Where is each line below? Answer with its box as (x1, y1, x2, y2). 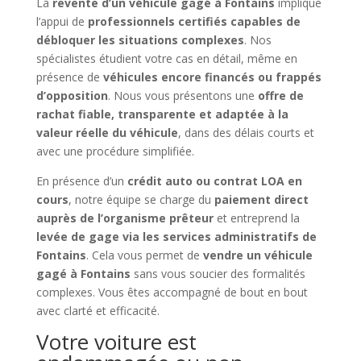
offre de (257, 87, 304, 103)
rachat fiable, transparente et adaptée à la (35, 106, 288, 122)
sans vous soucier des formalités (130, 265, 305, 281)
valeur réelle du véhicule (35, 124, 178, 140)
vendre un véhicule (202, 247, 313, 263)
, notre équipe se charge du (68, 191, 214, 207)
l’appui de (35, 13, 88, 29)
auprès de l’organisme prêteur (35, 210, 214, 226)
